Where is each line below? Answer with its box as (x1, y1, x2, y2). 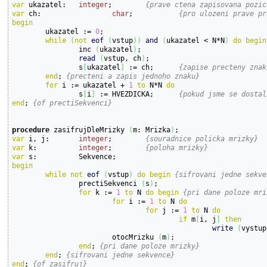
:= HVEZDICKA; (154, 89, 179, 98)
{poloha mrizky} (145, 142, 209, 152)
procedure (12, 125, 50, 134)
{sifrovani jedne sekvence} (66, 250, 175, 259)
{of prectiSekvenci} (33, 98, 113, 107)
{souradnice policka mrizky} (145, 133, 259, 143)
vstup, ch (104, 53, 142, 63)
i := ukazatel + (58, 80, 129, 89)
